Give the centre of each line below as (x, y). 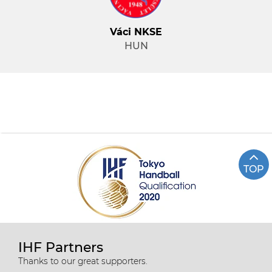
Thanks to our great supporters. (83, 261)
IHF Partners (61, 247)
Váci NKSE (136, 32)
